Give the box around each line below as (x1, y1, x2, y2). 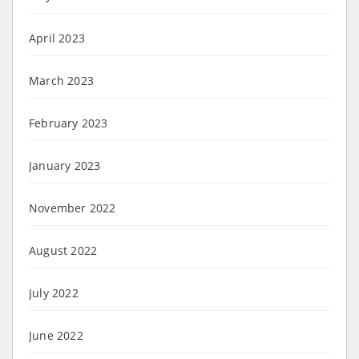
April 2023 (29, 30, 85, 46)
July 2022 (29, 284, 79, 301)
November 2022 (29, 200, 116, 216)
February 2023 (29, 115, 108, 131)
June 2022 (29, 327, 83, 343)
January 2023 (29, 157, 101, 173)
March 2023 (29, 72, 94, 88)
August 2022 (29, 242, 98, 258)
